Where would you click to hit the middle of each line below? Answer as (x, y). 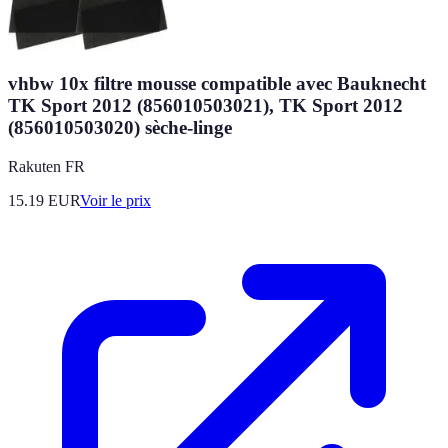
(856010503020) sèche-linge (120, 128)
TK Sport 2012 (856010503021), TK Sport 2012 (205, 106)
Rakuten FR (46, 166)
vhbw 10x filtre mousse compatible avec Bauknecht (217, 84)
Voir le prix (115, 200)
